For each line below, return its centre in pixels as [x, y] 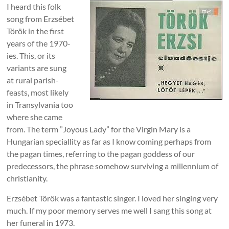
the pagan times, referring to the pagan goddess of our [101, 154]
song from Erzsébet [41, 19]
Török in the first [36, 31]
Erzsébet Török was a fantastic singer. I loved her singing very [112, 198]
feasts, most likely [38, 93]
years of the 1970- [39, 43]
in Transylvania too [40, 105]
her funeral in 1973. [41, 223]
